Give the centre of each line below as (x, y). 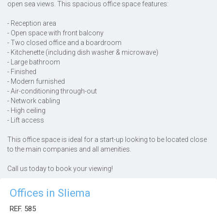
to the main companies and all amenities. (69, 149)
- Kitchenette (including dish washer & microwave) (83, 52)
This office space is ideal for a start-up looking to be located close (107, 139)
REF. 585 (23, 209)
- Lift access (26, 120)
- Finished (22, 72)
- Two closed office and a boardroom (64, 43)
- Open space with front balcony (55, 33)
